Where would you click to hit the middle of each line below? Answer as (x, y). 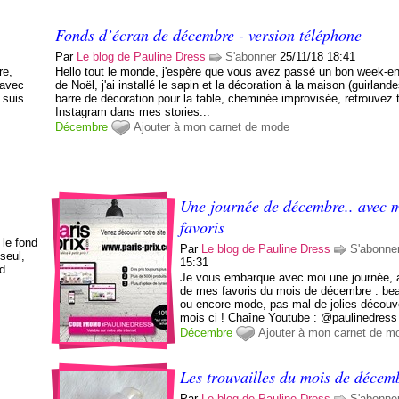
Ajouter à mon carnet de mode (212, 126)
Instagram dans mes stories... (133, 111)
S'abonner (251, 56)
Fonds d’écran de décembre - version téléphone (209, 34)
